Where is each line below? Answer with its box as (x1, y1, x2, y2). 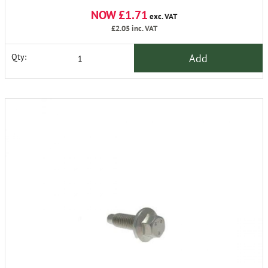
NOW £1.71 (91, 7, 148, 23)
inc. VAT (129, 23, 157, 33)
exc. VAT (148, 11, 177, 22)
